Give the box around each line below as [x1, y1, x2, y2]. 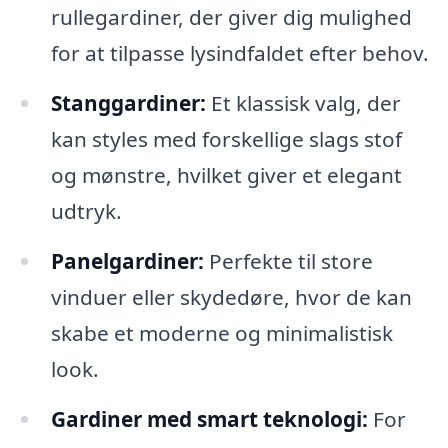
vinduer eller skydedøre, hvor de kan [50, 283, 412, 312]
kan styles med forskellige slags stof [50, 125, 402, 154]
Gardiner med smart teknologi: [50, 405, 368, 434]
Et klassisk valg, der [205, 89, 401, 118]
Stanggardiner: [50, 89, 206, 118]
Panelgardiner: [50, 247, 204, 276]
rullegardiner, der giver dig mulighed [50, 3, 412, 32]
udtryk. [50, 197, 122, 226]
